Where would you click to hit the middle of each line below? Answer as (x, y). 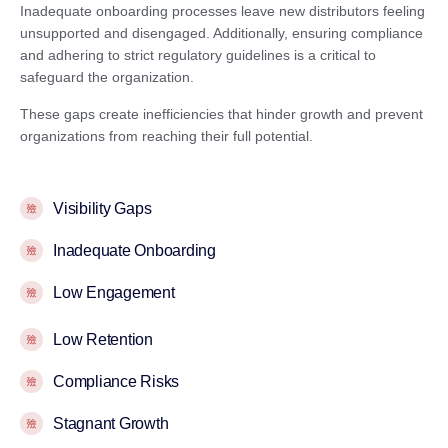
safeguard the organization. (107, 77)
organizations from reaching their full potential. (166, 135)
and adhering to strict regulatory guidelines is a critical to (198, 55)
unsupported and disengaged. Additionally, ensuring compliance (221, 33)
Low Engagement (114, 293)
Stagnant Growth (111, 424)
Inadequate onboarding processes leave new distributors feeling (222, 11)
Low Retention (103, 340)
